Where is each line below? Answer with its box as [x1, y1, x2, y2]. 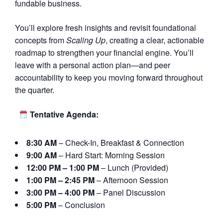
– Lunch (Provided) [99, 162, 168, 174]
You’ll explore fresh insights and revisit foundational [15, 22, 196, 34]
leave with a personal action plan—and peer [15, 59, 170, 71]
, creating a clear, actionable [106, 34, 204, 46]
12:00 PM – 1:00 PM [26, 162, 99, 174]
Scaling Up [66, 34, 106, 46]
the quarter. [15, 84, 54, 96]
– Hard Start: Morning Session [57, 149, 165, 161]
